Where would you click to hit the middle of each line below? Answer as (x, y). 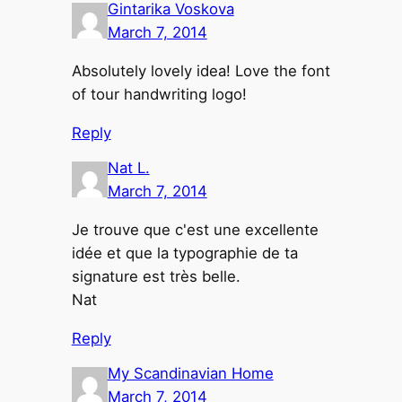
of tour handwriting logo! (159, 94)
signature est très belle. (156, 276)
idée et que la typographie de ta (184, 253)
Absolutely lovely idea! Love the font (201, 70)
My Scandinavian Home (190, 374)
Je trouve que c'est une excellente (195, 229)
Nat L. (128, 168)
